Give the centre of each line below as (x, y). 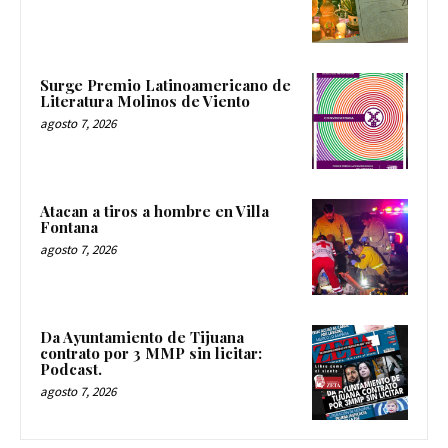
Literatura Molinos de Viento (145, 101)
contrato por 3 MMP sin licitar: (151, 352)
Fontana (69, 227)
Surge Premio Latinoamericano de (165, 85)
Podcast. (71, 368)
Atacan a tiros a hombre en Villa (154, 211)
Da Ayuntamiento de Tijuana (142, 336)
